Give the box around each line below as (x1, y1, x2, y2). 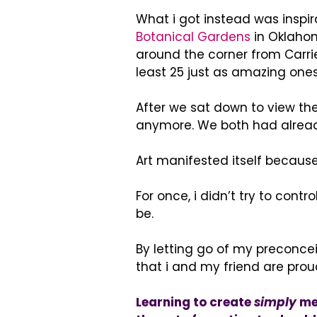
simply (254, 294, 296, 311)
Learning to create (136, 294, 254, 311)
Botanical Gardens (136, 28, 254, 45)
